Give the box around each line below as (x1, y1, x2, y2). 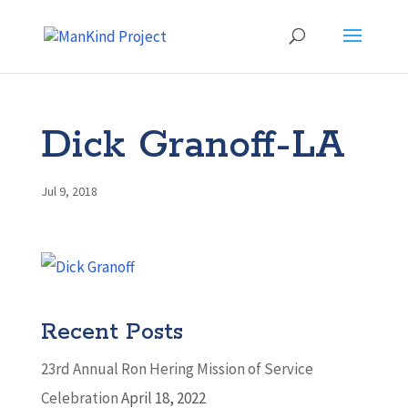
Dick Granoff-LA (40, 121, 345, 170)
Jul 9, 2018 (40, 183, 97, 199)
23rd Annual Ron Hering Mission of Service (40, 359, 313, 379)
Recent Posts (40, 318, 183, 347)
